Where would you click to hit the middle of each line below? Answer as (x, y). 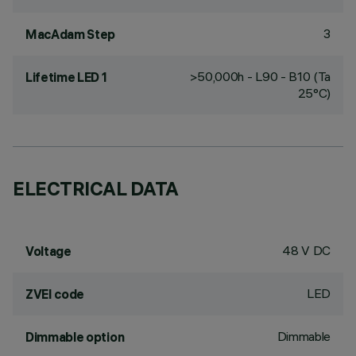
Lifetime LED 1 (66, 77)
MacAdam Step (71, 34)
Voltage (48, 251)
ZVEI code (55, 294)
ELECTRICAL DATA (96, 188)
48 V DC (306, 250)
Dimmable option (75, 337)
